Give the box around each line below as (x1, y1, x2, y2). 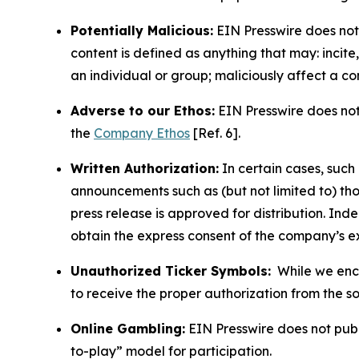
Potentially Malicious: (71, 22, 213, 39)
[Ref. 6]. (190, 125, 244, 142)
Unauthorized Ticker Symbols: (71, 263, 271, 280)
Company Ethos (94, 125, 190, 142)
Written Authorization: (71, 160, 219, 177)
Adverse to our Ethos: (71, 103, 215, 119)
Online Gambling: (71, 321, 185, 337)
